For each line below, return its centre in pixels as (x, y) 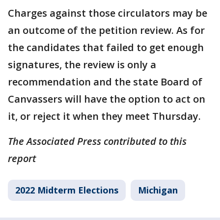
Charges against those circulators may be (108, 13)
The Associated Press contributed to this (97, 141)
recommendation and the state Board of (105, 82)
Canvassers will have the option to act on (107, 99)
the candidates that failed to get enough (106, 47)
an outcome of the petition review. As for (106, 30)
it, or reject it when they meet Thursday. (104, 116)
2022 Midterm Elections (67, 190)
